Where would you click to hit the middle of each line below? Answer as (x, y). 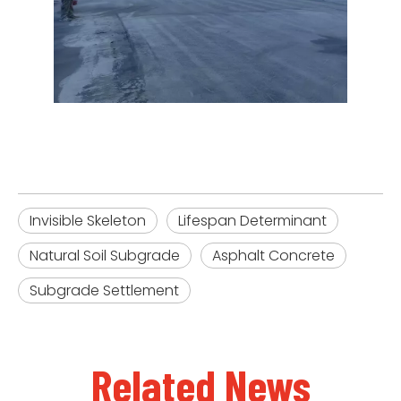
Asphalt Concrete (273, 255)
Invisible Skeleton (88, 220)
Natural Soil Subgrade (105, 255)
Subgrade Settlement (104, 290)
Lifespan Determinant (252, 220)
